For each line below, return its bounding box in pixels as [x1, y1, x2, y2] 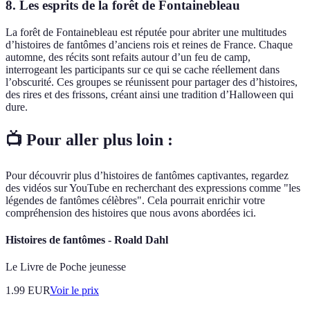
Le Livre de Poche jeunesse [6, 261, 126, 273]
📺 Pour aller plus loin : [6, 130, 173, 149]
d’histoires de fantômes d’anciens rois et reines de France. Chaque [6, 39, 293, 51]
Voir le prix [50, 284, 99, 297]
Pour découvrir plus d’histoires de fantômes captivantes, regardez [6, 169, 289, 181]
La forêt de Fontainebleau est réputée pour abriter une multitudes [6, 26, 286, 38]
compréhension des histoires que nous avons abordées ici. [6, 206, 256, 219]
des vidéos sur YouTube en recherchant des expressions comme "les [6, 181, 300, 194]
